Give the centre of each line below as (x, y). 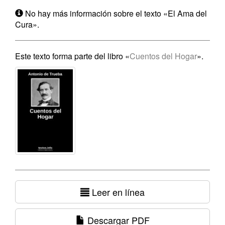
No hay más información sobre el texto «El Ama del (115, 13)
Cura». (27, 24)
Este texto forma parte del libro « (72, 56)
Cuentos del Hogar (163, 56)
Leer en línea (117, 192)
